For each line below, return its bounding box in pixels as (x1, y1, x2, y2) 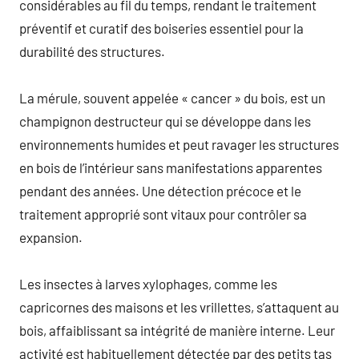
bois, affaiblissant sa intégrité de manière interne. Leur (19, 321, 335, 338)
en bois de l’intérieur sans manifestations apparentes (19, 159, 322, 175)
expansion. (19, 228, 83, 245)
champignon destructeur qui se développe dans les (19, 112, 311, 129)
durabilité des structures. (19, 42, 165, 59)
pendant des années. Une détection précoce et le (19, 182, 301, 199)
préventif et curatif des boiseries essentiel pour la (19, 19, 304, 36)
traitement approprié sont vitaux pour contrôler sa (19, 205, 307, 222)
